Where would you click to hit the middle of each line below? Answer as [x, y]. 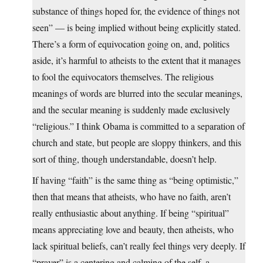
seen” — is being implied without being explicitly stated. [136, 28]
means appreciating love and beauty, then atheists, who [133, 230]
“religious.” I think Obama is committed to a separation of [139, 126]
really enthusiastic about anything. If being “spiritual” [131, 213]
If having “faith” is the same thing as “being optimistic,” [135, 180]
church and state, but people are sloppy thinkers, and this [137, 143]
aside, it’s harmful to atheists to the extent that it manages [136, 60]
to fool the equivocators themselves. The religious [123, 77]
